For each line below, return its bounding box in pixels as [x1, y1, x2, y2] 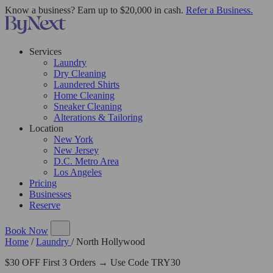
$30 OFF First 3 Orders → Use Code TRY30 [5, 257, 180, 268]
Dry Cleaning [54, 68, 106, 79]
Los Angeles [54, 167, 102, 177]
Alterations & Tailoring [54, 112, 143, 122]
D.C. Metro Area [54, 156, 119, 166]
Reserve [29, 200, 60, 210]
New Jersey [54, 145, 99, 155]
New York [54, 134, 93, 144]
